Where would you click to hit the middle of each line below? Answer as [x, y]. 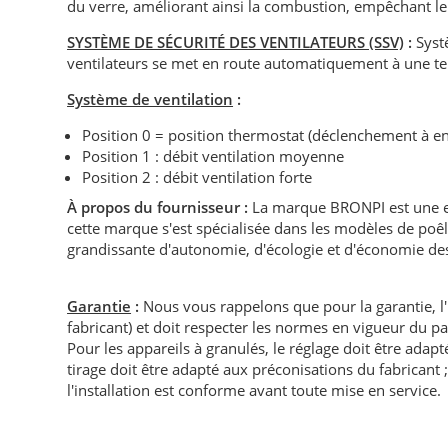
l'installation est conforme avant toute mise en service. [254, 390]
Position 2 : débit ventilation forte [197, 177]
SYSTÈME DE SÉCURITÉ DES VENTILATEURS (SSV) [236, 42]
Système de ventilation [150, 99]
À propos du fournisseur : [160, 207]
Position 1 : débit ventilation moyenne [213, 156]
